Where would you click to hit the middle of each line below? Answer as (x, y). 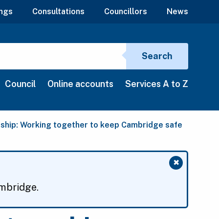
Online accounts (80, 84)
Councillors (126, 12)
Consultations (58, 12)
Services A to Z (157, 84)
